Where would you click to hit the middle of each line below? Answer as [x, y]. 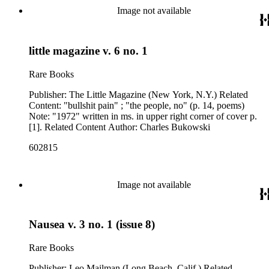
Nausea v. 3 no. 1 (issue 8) [92, 225]
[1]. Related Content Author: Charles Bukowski [119, 127]
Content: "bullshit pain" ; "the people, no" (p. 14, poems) [137, 105]
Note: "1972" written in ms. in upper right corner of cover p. [143, 116]
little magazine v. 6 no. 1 [88, 50]
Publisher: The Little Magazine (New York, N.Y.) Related [124, 94]
